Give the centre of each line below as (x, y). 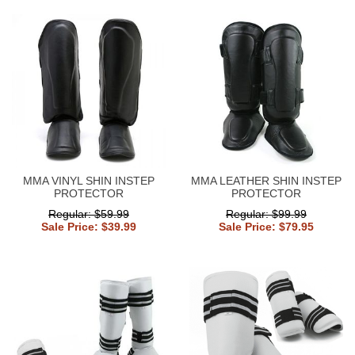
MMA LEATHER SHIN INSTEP (266, 180)
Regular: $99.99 (266, 214)
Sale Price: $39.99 (89, 226)
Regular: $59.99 (89, 214)
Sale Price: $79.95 (266, 226)
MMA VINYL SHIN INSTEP (89, 180)
